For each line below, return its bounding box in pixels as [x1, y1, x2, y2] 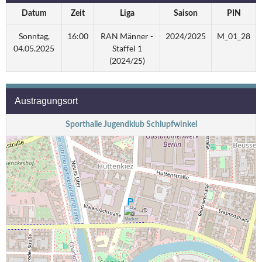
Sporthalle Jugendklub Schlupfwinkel [65, 120, 197, 129]
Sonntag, [18, 31, 50, 42]
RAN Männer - [101, 31, 153, 42]
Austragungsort [15, 96, 78, 106]
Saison [174, 9, 198, 18]
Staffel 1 [112, 43, 142, 54]
